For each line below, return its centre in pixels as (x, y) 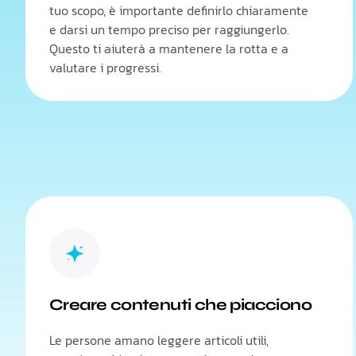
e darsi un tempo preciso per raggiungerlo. (169, 29)
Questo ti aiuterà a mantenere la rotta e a (169, 48)
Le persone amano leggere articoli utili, (159, 340)
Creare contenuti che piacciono (180, 305)
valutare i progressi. (105, 68)
